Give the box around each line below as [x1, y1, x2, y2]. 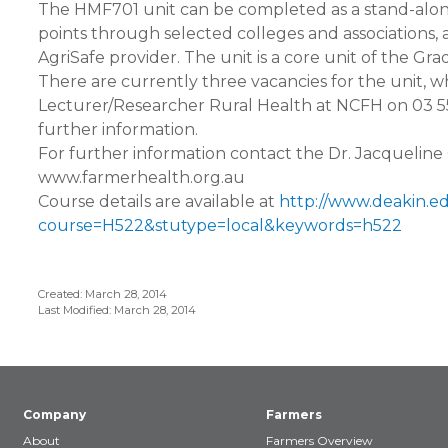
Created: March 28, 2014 [38, 287, 167, 301]
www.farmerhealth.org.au [38, 168, 245, 187]
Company [23, 407, 86, 422]
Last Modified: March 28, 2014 [38, 303, 196, 317]
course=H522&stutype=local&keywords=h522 [38, 216, 402, 235]
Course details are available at [38, 192, 279, 211]
